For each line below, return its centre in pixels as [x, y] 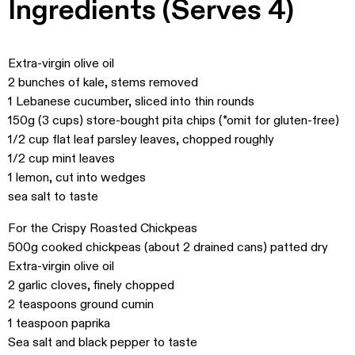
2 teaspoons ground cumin [81, 304]
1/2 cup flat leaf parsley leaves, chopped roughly [141, 139]
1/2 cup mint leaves [61, 158]
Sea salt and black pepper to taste [103, 342]
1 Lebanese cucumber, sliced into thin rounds [131, 101]
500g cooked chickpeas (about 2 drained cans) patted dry [168, 247]
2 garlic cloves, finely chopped [91, 285]
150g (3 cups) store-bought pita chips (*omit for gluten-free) [174, 120]
